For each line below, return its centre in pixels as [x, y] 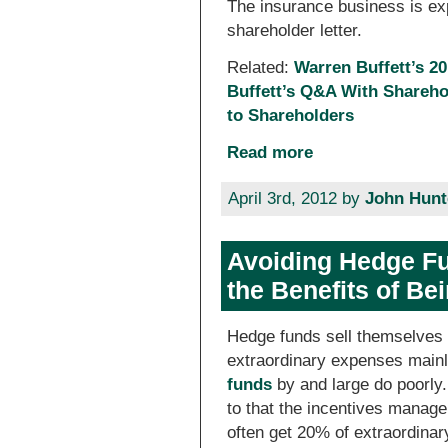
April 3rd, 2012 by [296, 198]
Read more [270, 153]
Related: [261, 67]
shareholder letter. [295, 30]
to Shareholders [291, 115]
